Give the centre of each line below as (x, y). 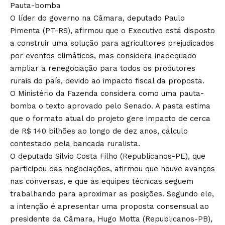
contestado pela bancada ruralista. (75, 144)
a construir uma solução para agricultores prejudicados (112, 43)
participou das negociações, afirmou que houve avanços (113, 169)
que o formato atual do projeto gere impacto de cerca (110, 119)
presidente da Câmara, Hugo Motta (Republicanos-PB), (111, 219)
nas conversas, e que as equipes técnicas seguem (102, 182)
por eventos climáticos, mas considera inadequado (103, 56)
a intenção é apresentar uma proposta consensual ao (109, 207)
